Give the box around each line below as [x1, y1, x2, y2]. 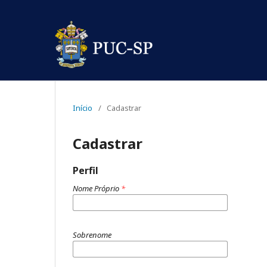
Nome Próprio [73, 182, 121, 194]
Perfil [73, 163, 98, 177]
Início [73, 102, 92, 113]
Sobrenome [73, 229, 111, 240]
